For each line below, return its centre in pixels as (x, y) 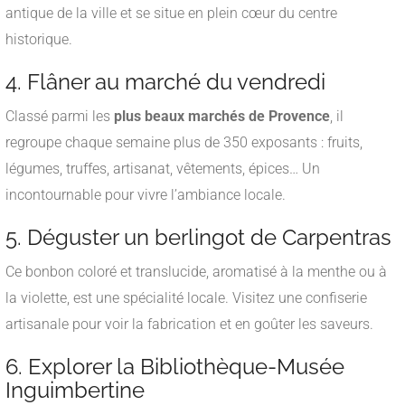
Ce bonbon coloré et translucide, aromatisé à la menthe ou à (196, 271)
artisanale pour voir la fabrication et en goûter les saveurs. (189, 324)
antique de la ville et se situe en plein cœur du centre (171, 13)
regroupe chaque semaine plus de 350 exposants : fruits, (184, 142)
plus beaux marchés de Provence (222, 116)
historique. (39, 39)
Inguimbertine (75, 390)
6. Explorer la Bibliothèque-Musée (175, 366)
